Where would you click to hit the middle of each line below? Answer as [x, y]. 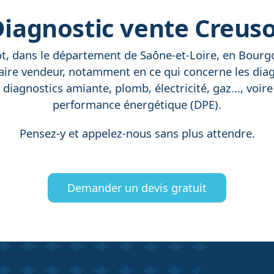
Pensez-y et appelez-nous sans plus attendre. [137, 133]
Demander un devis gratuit [137, 188]
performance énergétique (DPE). [137, 104]
